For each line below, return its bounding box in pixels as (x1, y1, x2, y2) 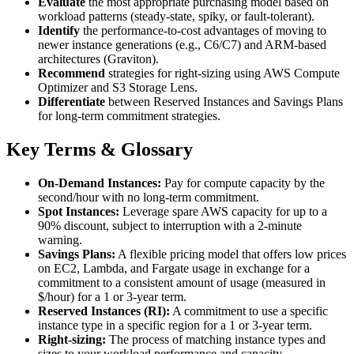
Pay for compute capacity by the (161, 176, 325, 190)
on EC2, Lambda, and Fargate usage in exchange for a (38, 262, 310, 276)
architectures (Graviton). (38, 52, 159, 66)
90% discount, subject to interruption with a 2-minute (38, 219, 302, 233)
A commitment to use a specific (170, 304, 328, 318)
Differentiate (38, 95, 105, 109)
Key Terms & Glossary (6, 139, 193, 160)
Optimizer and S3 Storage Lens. (38, 81, 198, 95)
